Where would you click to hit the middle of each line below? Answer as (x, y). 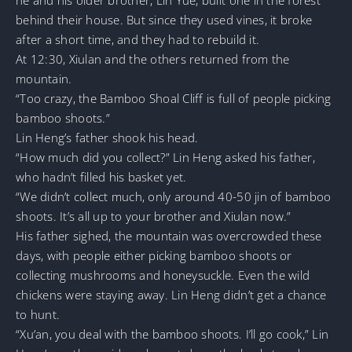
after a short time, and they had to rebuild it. (138, 39)
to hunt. (38, 314)
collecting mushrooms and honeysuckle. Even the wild (163, 275)
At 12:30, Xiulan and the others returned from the (153, 59)
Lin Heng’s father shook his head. (107, 137)
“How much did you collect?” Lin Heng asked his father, (165, 157)
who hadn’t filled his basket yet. (101, 176)
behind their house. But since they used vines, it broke (164, 19)
